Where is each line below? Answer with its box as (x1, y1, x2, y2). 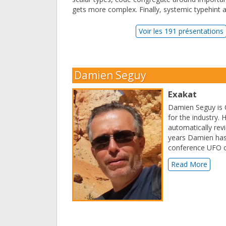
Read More (171, 159, 207, 169)
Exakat (168, 88, 197, 100)
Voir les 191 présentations (139, 26, 224, 36)
